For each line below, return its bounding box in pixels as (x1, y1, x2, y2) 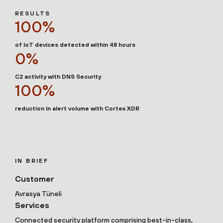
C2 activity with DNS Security (15, 73, 101, 81)
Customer (15, 174, 54, 184)
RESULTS (15, 10, 51, 17)
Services (15, 201, 49, 210)
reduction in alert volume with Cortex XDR (15, 105, 139, 112)
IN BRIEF (15, 157, 49, 165)
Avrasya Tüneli (15, 190, 62, 198)
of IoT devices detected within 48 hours (15, 41, 135, 49)
